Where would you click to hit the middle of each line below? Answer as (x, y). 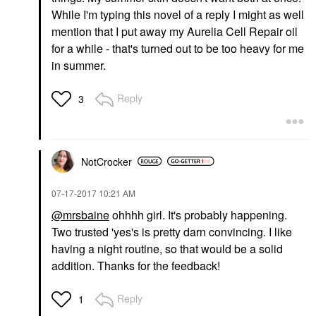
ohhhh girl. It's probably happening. (198, 214)
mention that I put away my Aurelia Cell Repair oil (175, 31)
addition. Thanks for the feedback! (136, 265)
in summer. (80, 65)
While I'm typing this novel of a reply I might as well (178, 14)
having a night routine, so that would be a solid (167, 248)
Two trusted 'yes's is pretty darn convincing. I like (172, 231)
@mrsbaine (80, 214)
